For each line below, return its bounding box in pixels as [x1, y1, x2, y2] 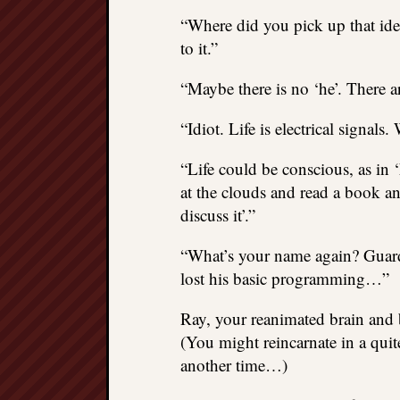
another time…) [180, 354, 287, 376]
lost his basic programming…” [180, 267, 389, 289]
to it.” [180, 37, 218, 59]
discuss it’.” [180, 204, 255, 226]
